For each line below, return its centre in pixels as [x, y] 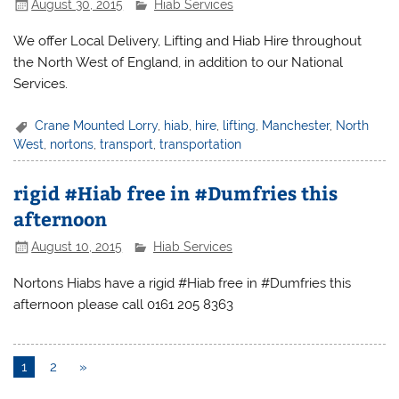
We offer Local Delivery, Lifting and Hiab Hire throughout [188, 41]
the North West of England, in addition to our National [179, 62]
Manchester [296, 125]
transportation [201, 145]
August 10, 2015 [77, 246]
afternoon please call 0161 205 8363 [124, 304]
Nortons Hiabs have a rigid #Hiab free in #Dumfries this [183, 283]
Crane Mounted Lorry [97, 125]
